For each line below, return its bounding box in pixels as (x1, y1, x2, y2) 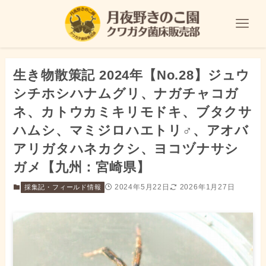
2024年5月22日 (114, 183, 170, 192)
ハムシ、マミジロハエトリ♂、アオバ (13, 123, 249, 138)
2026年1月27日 (179, 183, 235, 192)
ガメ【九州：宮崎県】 (13, 160, 150, 175)
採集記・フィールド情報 (24, 183, 102, 191)
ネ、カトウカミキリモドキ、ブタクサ (13, 104, 253, 120)
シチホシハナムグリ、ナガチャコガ (13, 86, 239, 102)
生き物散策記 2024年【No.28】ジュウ (13, 68, 251, 83)
